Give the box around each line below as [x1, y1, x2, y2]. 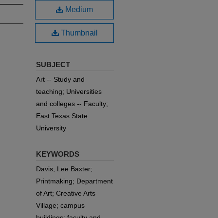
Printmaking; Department [36, 177, 113, 185]
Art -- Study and [36, 75, 85, 83]
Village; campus [36, 201, 85, 209]
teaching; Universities [36, 88, 102, 95]
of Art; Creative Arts [36, 189, 95, 197]
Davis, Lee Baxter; [36, 165, 92, 173]
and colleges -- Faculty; [36, 100, 108, 108]
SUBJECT [36, 60, 70, 69]
